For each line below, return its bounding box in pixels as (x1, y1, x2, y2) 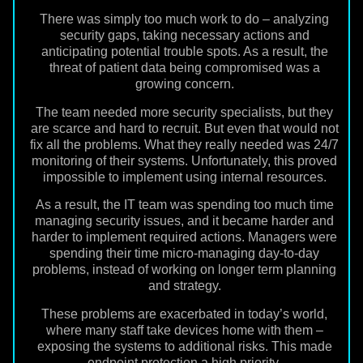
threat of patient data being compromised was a (49, 61, 320, 75)
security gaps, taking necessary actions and (59, 28, 310, 43)
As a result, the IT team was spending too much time (35, 198, 334, 212)
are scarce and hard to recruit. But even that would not (30, 121, 339, 135)
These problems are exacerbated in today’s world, (41, 306, 327, 321)
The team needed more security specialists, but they (36, 105, 333, 119)
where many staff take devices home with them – (45, 322, 323, 337)
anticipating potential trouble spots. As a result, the (41, 45, 328, 59)
